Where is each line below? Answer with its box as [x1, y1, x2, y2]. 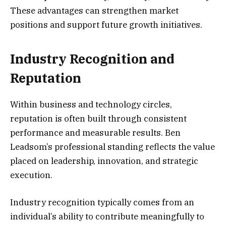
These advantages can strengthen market [10, 5, 179, 17]
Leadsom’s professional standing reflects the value [10, 141, 215, 152]
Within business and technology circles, [10, 98, 172, 110]
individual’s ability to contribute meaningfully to [10, 211, 204, 222]
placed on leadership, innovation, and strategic [10, 155, 198, 166]
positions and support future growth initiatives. [10, 19, 202, 31]
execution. [10, 169, 52, 181]
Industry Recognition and [10, 50, 175, 67]
